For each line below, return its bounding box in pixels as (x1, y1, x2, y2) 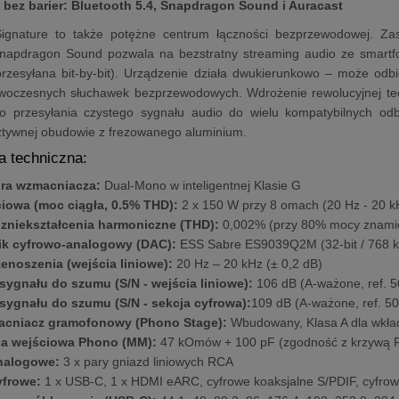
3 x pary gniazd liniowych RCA (60, 354, 234, 369)
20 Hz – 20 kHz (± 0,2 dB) (173, 256, 323, 271)
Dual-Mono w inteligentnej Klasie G (101, 178, 302, 192)
